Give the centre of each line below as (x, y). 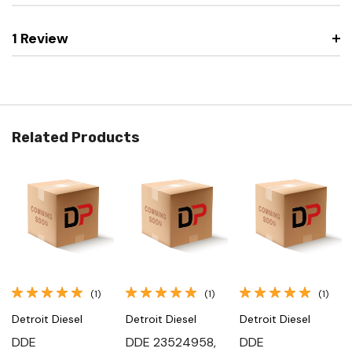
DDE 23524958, (171, 342)
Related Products (76, 137)
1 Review (40, 38)
